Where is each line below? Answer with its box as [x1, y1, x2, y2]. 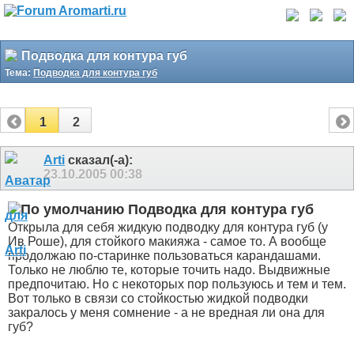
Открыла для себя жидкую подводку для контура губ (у [8, 220, 328, 235]
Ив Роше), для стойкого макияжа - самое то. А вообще [8, 235, 326, 249]
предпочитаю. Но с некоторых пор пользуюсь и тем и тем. [8, 277, 346, 292]
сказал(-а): [65, 153, 133, 167]
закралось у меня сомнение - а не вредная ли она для [8, 306, 325, 320]
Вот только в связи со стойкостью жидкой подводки [8, 292, 308, 306]
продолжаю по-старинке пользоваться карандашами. [8, 249, 321, 263]
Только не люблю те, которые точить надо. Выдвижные [8, 263, 330, 277]
